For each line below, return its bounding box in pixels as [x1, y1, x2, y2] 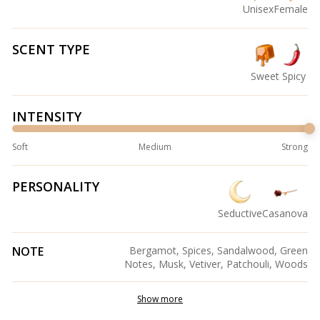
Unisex [243, 2, 274, 16]
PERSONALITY [12, 178, 99, 196]
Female [274, 2, 308, 16]
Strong [281, 141, 308, 154]
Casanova [262, 206, 308, 221]
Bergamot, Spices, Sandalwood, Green [129, 244, 308, 258]
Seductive [218, 206, 262, 221]
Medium [138, 141, 171, 154]
